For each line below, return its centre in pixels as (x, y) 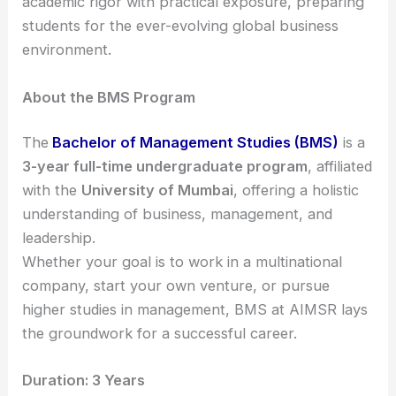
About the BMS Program (109, 97)
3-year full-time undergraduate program (165, 167)
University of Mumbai (158, 190)
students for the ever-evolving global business (181, 26)
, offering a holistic (297, 190)
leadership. (59, 238)
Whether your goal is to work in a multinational (183, 262)
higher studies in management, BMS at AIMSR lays (195, 310)
